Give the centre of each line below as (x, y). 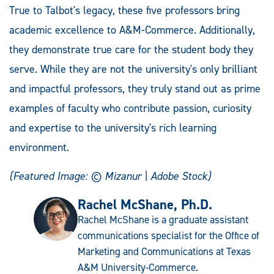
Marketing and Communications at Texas (164, 252)
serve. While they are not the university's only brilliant (133, 69)
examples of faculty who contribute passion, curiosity (130, 109)
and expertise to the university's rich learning (113, 128)
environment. (39, 148)
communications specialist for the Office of (168, 236)
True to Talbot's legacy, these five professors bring (124, 11)
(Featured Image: (50, 176)
